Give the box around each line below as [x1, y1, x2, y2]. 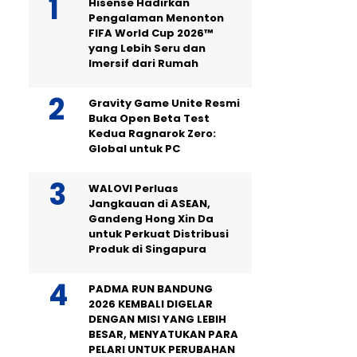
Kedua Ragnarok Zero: [88, 125, 216, 141]
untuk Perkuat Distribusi [88, 226, 229, 241]
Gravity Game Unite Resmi [88, 95, 240, 111]
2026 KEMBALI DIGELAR [88, 296, 213, 312]
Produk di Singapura [88, 241, 206, 257]
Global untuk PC [88, 140, 180, 156]
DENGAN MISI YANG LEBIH [88, 311, 226, 327]
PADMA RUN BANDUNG [88, 280, 213, 296]
